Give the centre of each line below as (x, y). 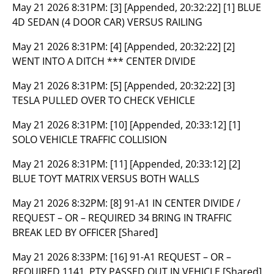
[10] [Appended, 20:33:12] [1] (175, 125)
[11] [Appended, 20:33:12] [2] (175, 164)
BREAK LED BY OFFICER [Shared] (85, 232)
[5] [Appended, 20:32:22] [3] (172, 86)
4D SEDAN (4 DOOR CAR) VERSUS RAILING (107, 22)
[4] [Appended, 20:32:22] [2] (172, 46)
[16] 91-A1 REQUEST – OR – (171, 257)
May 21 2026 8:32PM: (61, 203)
